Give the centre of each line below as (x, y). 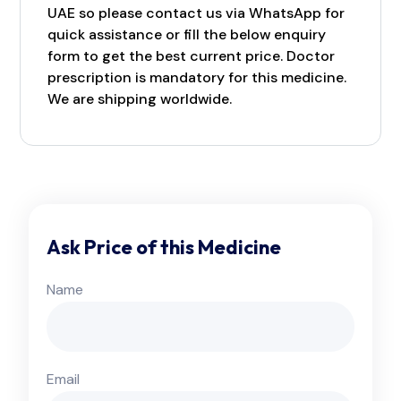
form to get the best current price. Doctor (191, 56)
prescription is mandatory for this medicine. (197, 78)
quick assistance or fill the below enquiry (187, 35)
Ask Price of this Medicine (164, 247)
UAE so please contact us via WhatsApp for (196, 13)
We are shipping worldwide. (140, 99)
